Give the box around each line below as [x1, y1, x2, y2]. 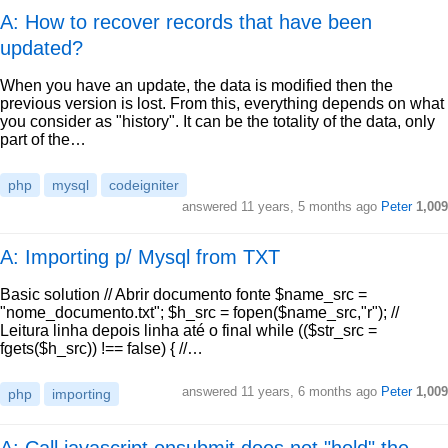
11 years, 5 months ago [241, 199, 377, 214]
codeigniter [109, 177, 179, 193]
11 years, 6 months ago [241, 384, 377, 399]
